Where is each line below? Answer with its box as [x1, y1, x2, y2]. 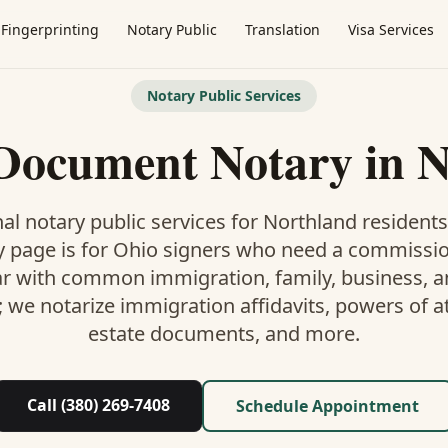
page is [4, 236, 81, 263]
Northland [262, 208, 357, 235]
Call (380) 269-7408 [27, 394, 170, 416]
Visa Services [348, 20, 434, 39]
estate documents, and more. [88, 320, 360, 347]
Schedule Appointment [236, 395, 419, 417]
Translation [245, 20, 320, 39]
